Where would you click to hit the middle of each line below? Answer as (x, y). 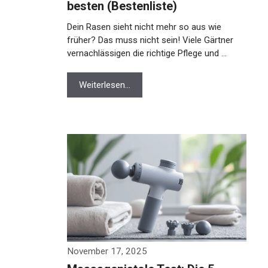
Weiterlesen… (105, 85)
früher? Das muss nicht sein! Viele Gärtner (150, 40)
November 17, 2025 (107, 251)
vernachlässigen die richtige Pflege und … (147, 53)
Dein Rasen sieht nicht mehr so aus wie (144, 27)
